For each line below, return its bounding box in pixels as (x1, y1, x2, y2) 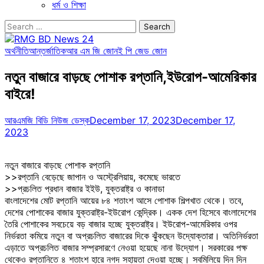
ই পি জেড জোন (118, 45, 167, 57)
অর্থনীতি (5, 45, 29, 57)
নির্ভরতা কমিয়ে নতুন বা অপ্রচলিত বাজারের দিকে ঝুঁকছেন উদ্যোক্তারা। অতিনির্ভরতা (5, 229, 258, 242)
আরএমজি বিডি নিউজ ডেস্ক (5, 114, 90, 126)
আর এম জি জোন (66, 45, 118, 57)
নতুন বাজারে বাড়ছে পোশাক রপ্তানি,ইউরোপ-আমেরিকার (5, 68, 256, 85)
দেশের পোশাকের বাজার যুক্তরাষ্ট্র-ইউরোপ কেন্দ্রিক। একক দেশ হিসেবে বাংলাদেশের (5, 206, 256, 218)
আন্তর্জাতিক (29, 45, 66, 57)
